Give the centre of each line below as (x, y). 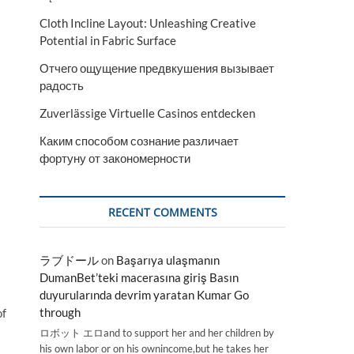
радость (62, 85)
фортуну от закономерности (115, 158)
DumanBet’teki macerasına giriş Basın (139, 277)
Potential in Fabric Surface (108, 40)
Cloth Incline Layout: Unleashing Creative (148, 23)
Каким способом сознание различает (139, 141)
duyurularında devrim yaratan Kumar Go (144, 295)
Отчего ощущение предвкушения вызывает (157, 68)
